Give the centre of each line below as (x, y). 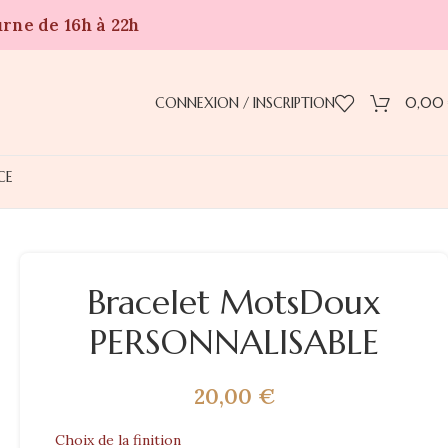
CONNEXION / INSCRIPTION (245, 102)
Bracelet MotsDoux (234, 302)
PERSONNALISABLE (234, 342)
